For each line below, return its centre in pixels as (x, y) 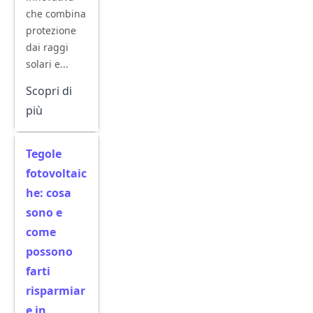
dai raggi (47, 47)
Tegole (44, 154)
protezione (51, 30)
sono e (44, 212)
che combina (56, 14)
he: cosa (49, 193)
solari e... (47, 64)
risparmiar (56, 291)
